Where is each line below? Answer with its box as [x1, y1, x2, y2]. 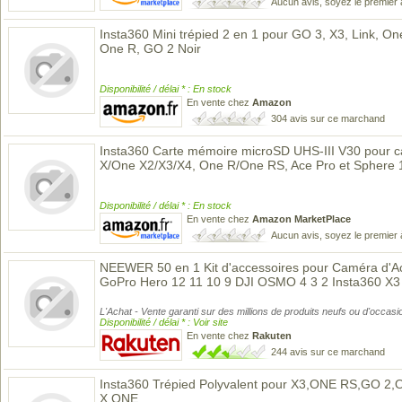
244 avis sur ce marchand [271, 346, 385, 357]
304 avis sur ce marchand [271, 113, 385, 124]
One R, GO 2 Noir [100, 41, 201, 56]
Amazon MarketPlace [252, 214, 351, 224]
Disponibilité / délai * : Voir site [100, 317, 228, 328]
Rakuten [252, 330, 292, 341]
